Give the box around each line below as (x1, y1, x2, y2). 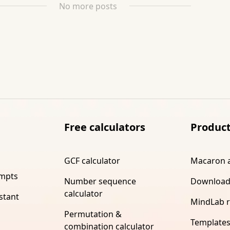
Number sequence (64, 175, 136, 187)
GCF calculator (64, 155, 120, 166)
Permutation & (64, 208, 122, 220)
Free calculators (64, 120, 145, 134)
